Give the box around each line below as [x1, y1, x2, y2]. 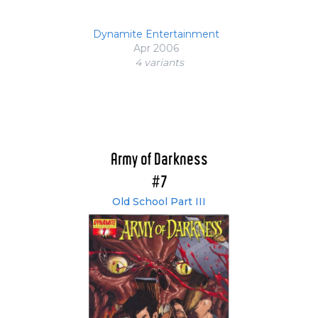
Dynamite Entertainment [93, 28, 219, 41]
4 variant [134, 56, 179, 70]
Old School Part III [112, 195, 206, 209]
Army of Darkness [110, 152, 208, 169]
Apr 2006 [133, 42, 179, 55]
